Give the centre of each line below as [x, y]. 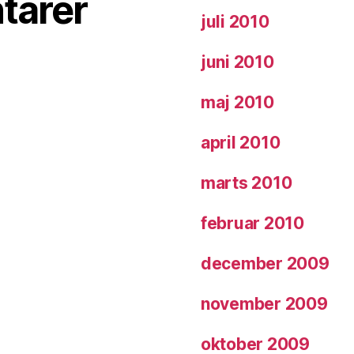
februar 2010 [252, 224]
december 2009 [265, 264]
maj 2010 [237, 103]
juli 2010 [235, 22]
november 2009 [264, 304]
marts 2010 [247, 183]
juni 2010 [237, 62]
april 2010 [241, 143]
